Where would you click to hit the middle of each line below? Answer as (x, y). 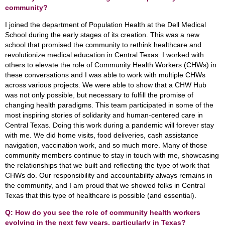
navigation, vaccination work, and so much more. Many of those (106, 145)
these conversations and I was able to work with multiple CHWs (105, 75)
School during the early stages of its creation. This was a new (102, 35)
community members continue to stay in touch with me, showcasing (112, 155)
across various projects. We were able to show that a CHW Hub (106, 85)
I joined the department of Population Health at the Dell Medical (105, 25)
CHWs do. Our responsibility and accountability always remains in (109, 175)
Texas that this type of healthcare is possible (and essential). (102, 195)
